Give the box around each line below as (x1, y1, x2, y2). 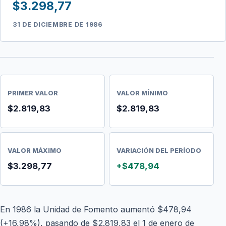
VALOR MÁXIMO (8, 146, 62, 154)
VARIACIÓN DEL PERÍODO (117, 146, 201, 154)
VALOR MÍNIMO (117, 89, 168, 97)
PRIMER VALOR (8, 89, 58, 97)
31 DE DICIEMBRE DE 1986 (13, 21, 102, 28)
